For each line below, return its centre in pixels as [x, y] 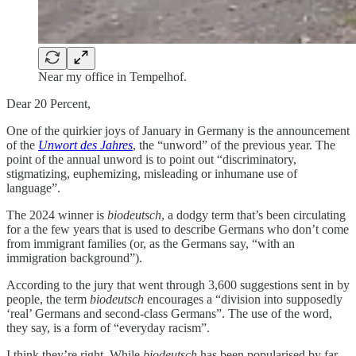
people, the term [48, 299]
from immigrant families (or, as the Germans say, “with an [151, 243]
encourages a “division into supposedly [243, 299]
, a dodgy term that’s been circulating [253, 215]
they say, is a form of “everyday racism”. [108, 327]
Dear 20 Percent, [48, 103]
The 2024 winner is [57, 215]
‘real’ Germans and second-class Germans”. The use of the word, [169, 313]
